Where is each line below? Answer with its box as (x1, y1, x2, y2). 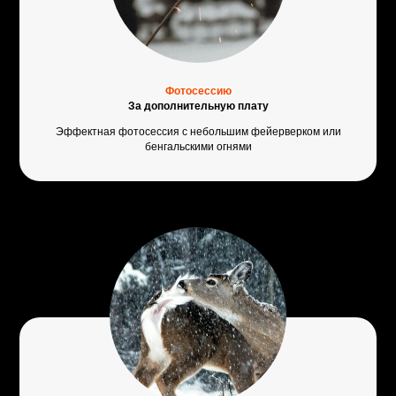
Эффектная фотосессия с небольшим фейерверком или (55, 126, 341, 139)
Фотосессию (164, 85, 232, 98)
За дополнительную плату (127, 100, 269, 113)
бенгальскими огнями (144, 141, 252, 154)
